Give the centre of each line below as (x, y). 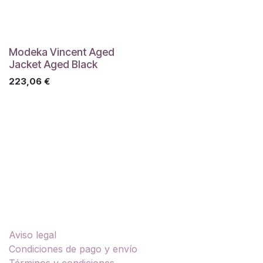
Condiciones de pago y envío (73, 249)
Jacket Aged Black (53, 64)
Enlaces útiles (45, 211)
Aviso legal (33, 235)
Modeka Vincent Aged (62, 52)
